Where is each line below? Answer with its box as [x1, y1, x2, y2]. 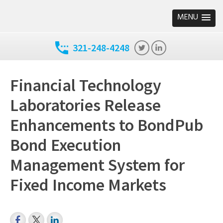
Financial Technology [10, 75, 161, 96]
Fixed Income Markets [10, 174, 166, 195]
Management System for [10, 154, 185, 175]
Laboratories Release [10, 95, 161, 115]
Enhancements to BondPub [10, 114, 203, 135]
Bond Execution [10, 134, 121, 155]
